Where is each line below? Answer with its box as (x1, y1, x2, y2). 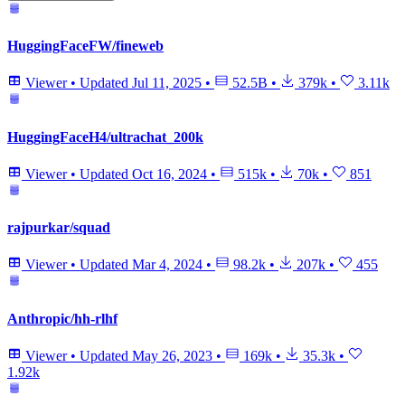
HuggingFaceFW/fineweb (7, 38, 164, 54)
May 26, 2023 (132, 348, 212, 363)
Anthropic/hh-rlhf (7, 310, 118, 326)
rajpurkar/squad (7, 220, 110, 236)
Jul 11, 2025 (132, 75, 202, 91)
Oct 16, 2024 (132, 165, 207, 182)
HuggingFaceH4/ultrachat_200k (7, 128, 203, 145)
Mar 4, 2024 (132, 257, 202, 273)
